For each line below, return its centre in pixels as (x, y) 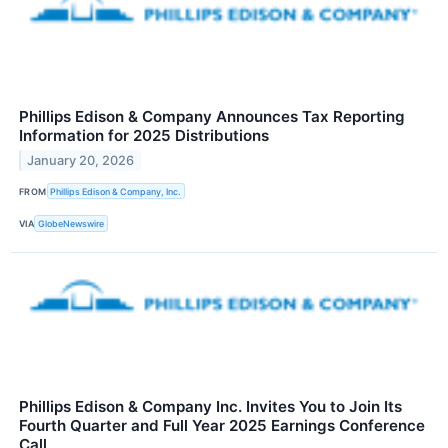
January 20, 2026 (81, 161)
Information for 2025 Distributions (144, 136)
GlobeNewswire (71, 224)
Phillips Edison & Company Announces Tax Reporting (212, 117)
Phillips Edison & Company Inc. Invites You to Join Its (210, 406)
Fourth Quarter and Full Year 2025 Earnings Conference (222, 425)
